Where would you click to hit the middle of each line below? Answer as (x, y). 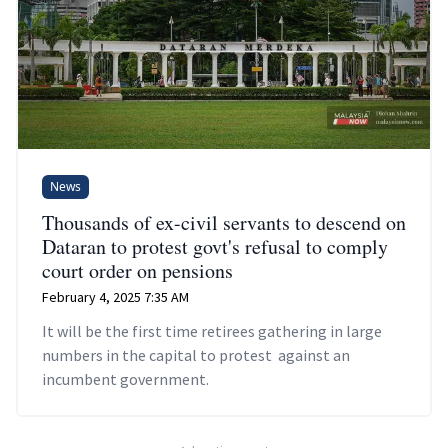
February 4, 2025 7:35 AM (115, 296)
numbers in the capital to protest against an (196, 354)
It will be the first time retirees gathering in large (212, 330)
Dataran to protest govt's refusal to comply (215, 246)
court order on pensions (137, 270)
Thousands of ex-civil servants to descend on (224, 222)
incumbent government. (125, 378)
